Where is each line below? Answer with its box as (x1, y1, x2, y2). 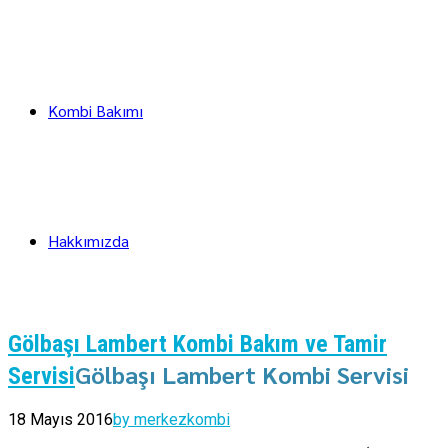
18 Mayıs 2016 (8, 409, 113, 429)
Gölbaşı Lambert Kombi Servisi (75, 357, 409, 390)
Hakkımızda (48, 230, 129, 251)
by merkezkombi (113, 409, 230, 429)
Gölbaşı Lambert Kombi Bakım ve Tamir (8, 329, 387, 358)
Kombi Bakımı (48, 100, 143, 121)
